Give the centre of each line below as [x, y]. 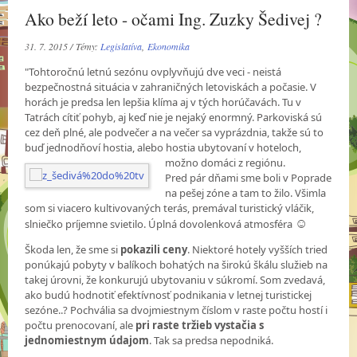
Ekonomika [169, 47]
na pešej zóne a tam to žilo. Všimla [246, 193]
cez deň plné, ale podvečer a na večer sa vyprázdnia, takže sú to [175, 133]
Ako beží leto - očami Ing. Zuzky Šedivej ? [174, 19]
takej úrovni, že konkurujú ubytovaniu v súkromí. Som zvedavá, [175, 280]
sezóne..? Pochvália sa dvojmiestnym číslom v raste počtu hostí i [177, 310]
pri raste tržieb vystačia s [200, 326]
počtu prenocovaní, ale [80, 326]
